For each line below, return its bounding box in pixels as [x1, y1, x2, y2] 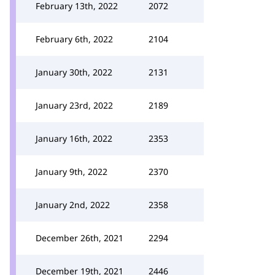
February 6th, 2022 [36, 33, 113, 45]
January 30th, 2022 [36, 66, 112, 78]
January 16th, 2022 [36, 133, 112, 144]
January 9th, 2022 [36, 166, 107, 177]
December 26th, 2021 [36, 232, 123, 244]
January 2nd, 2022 [36, 199, 110, 211]
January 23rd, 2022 [36, 99, 113, 111]
